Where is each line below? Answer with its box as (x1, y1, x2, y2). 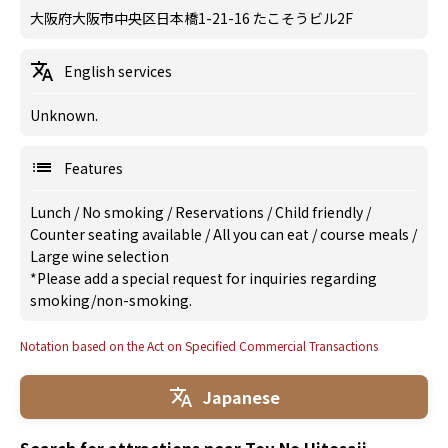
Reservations (175, 202, 267, 222)
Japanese (202, 384, 280, 409)
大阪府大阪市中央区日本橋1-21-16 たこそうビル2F (30, 8, 353, 28)
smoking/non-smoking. (30, 290, 192, 310)
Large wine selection (30, 246, 169, 266)
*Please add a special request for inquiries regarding (30, 268, 377, 288)
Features (64, 158, 123, 178)
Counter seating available (30, 224, 205, 244)
